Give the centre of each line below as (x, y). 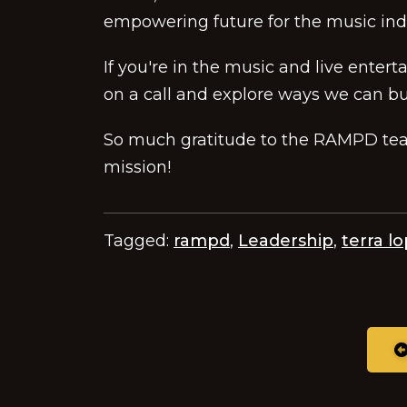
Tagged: (139, 241)
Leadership (286, 241)
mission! (137, 167)
